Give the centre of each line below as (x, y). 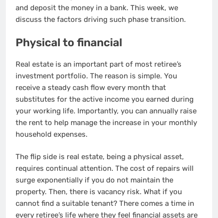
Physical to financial (69, 43)
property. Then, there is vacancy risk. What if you (99, 192)
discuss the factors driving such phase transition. (101, 19)
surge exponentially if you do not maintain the (94, 180)
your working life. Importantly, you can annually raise (106, 111)
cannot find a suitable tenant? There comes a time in (105, 204)
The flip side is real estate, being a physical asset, (100, 157)
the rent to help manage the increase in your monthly (106, 122)
